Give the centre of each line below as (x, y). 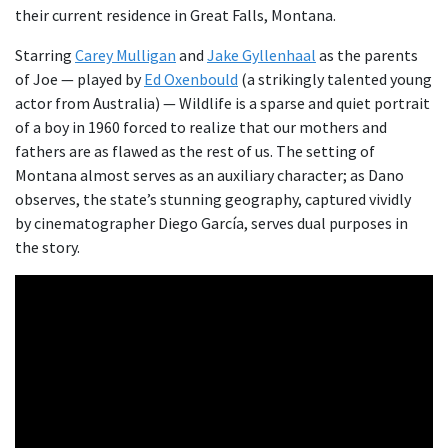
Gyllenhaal (279, 55)
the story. (47, 247)
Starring (45, 55)
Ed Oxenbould (191, 79)
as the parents (367, 55)
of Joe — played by (79, 79)
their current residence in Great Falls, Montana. (175, 15)
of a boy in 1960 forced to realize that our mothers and (201, 127)
